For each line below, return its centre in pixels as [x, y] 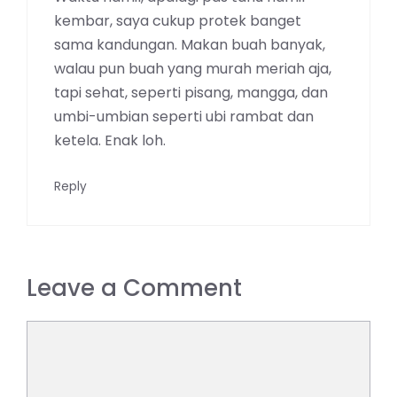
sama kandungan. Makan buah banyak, [190, 44]
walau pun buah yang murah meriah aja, [193, 68]
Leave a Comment [134, 288]
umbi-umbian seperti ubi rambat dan [184, 116]
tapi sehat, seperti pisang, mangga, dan [191, 92]
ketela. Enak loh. [110, 140]
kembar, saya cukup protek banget [178, 20]
